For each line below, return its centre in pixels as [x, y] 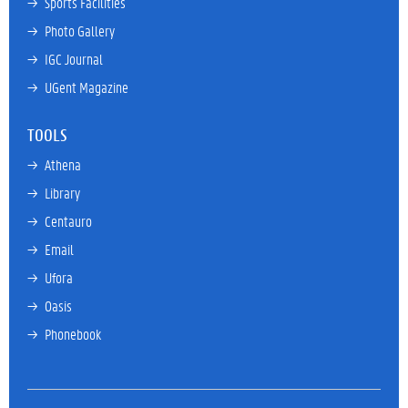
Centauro [68, 221]
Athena [63, 165]
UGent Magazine [87, 87]
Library [62, 193]
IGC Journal [74, 59]
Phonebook [73, 334]
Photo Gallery [80, 31]
